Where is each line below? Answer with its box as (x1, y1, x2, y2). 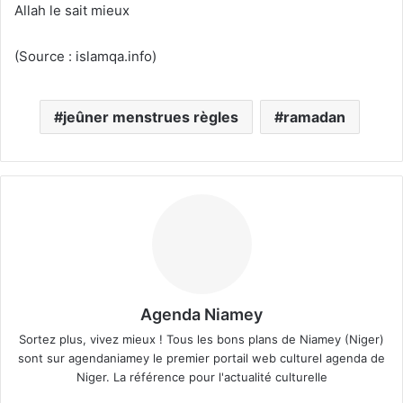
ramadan (282, 107, 345, 126)
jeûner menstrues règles (62, 107, 238, 126)
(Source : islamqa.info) (14, 47, 157, 65)
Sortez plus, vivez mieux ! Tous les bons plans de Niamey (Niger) (19, 331, 384, 346)
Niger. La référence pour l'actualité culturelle (76, 369, 327, 384)
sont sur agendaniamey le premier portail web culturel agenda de (18, 350, 385, 365)
